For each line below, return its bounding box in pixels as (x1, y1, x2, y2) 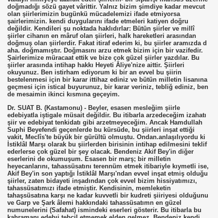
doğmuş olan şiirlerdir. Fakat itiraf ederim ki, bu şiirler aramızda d (7, 39, 207, 47)
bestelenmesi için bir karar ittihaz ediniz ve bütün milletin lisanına (7, 76, 207, 83)
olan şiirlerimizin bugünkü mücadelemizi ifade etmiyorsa (7, 10, 180, 18)
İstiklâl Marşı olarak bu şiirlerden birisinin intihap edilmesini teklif (7, 141, 207, 148)
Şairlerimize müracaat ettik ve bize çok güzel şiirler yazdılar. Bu (7, 54, 200, 61)
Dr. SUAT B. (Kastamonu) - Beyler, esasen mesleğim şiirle (7, 104, 180, 111)
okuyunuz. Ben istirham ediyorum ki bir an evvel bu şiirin (7, 69, 182, 76)
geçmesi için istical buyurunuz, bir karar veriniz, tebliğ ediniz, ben (7, 83, 208, 91)
